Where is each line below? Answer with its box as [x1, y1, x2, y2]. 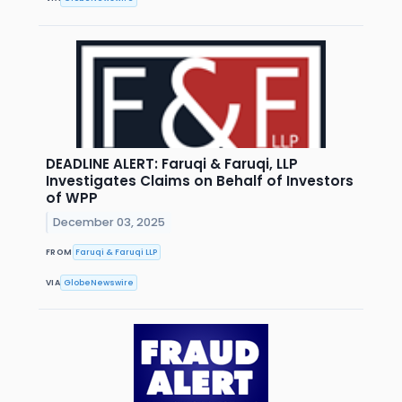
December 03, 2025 [53, 214, 166, 230]
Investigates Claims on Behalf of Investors [46, 170, 354, 190]
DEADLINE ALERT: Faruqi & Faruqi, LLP [46, 153, 298, 173]
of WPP [46, 188, 98, 207]
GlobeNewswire [64, 276, 135, 288]
